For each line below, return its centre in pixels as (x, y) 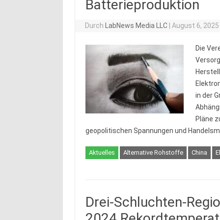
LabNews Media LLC (137, 26)
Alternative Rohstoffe (153, 152)
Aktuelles (102, 152)
